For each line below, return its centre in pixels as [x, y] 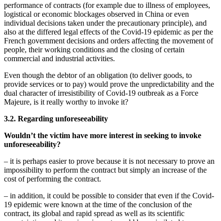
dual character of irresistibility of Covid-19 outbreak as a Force [101, 93]
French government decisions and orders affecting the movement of [109, 41]
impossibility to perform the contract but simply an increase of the [105, 170]
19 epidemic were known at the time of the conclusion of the [98, 205]
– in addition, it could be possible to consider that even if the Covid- [109, 196]
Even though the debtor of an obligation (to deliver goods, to [98, 75]
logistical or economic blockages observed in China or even [96, 14]
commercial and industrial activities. [59, 59]
